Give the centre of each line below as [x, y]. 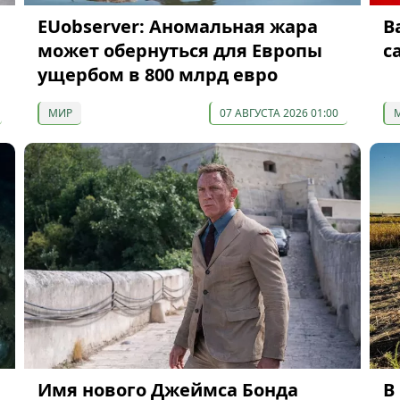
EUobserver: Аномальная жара [177, 27]
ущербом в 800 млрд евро [157, 75]
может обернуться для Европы [179, 51]
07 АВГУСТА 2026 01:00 [279, 113]
